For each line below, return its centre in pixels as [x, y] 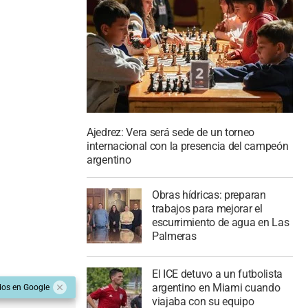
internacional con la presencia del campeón [188, 146]
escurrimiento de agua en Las [220, 222]
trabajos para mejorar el [207, 209]
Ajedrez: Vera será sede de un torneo [171, 133]
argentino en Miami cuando [216, 287]
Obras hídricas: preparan [209, 195]
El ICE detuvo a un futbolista [217, 274]
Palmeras [174, 236]
